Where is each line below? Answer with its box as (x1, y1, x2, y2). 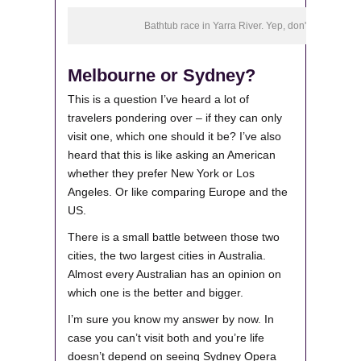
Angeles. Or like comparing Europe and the (68, 185, 288, 199)
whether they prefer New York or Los (68, 167, 255, 180)
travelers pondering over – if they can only (68, 111, 282, 125)
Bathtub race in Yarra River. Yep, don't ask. (144, 20, 329, 32)
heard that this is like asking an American (68, 148, 276, 162)
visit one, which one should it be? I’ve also (68, 130, 281, 143)
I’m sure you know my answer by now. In (68, 313, 274, 326)
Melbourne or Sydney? (68, 65, 255, 86)
